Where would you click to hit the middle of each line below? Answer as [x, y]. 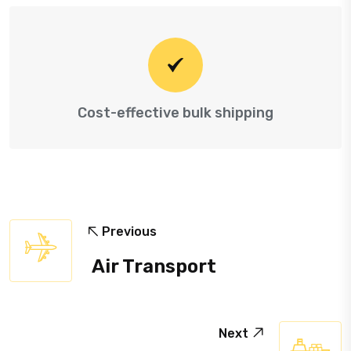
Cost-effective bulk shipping [175, 112]
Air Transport [154, 266]
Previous [129, 231]
